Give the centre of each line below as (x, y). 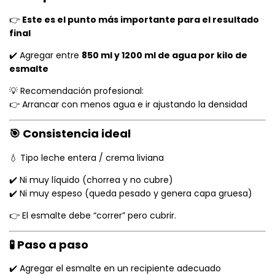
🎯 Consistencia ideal (70, 133)
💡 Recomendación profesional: (76, 91)
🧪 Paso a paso (49, 244)
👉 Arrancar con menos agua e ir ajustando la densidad (128, 104)
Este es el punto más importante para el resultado (141, 19)
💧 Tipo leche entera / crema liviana (87, 157)
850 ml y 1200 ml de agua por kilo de (165, 55)
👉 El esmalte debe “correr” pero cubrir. (93, 215)
